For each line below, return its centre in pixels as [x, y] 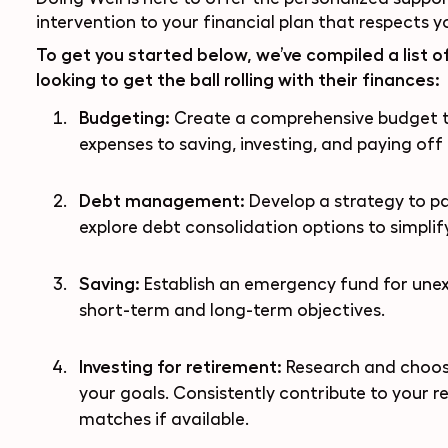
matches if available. [163, 419]
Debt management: [163, 200]
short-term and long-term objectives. [231, 310]
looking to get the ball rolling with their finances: [237, 79]
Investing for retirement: [182, 366]
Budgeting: [124, 117]
